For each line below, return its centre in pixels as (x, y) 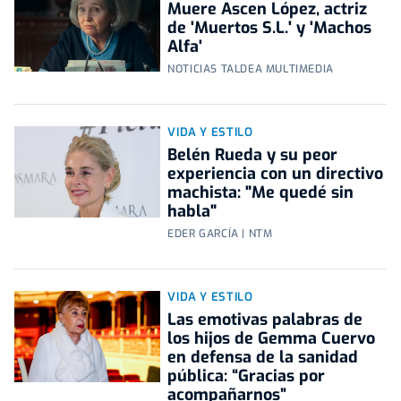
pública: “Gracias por (247, 376)
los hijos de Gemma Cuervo (272, 339)
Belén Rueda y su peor (253, 155)
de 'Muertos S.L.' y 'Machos (270, 28)
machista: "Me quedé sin (261, 193)
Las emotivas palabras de (265, 320)
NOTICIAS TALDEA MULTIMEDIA (251, 69)
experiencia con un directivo (276, 174)
